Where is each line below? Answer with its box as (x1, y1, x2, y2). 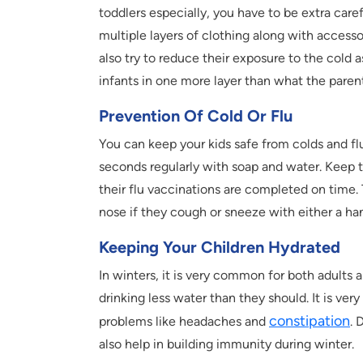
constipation (269, 312, 350, 331)
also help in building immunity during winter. (99, 336, 354, 352)
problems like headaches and (99, 314, 269, 330)
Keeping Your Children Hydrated (99, 237, 340, 258)
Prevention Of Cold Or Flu (99, 106, 293, 126)
